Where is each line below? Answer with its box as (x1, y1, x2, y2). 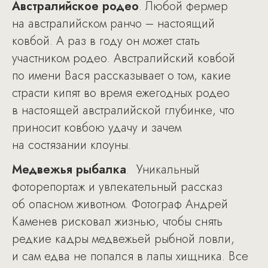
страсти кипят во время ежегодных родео (12, 84, 230, 102)
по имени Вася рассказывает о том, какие (12, 67, 231, 84)
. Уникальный (126, 161, 200, 178)
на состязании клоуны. (12, 136, 131, 154)
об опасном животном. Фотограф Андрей (12, 196, 228, 213)
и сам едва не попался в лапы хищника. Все (12, 248, 248, 265)
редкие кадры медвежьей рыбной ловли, (12, 230, 234, 248)
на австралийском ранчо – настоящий (12, 15, 215, 32)
